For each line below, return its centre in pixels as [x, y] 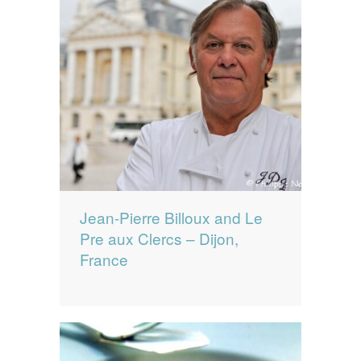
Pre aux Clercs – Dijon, [159, 239]
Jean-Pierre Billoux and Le [171, 218]
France [104, 259]
